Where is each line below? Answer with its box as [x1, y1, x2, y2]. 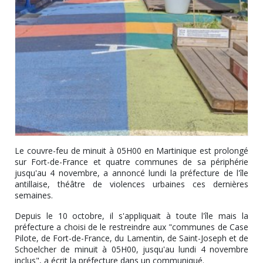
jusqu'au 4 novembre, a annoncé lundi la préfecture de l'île [15, 167, 248, 178]
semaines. [15, 189, 60, 201]
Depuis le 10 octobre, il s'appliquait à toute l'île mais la [15, 210, 248, 221]
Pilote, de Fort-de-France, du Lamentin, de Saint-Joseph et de [15, 232, 248, 244]
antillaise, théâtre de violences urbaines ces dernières [15, 178, 248, 190]
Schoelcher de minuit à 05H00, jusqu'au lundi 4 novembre [15, 243, 248, 255]
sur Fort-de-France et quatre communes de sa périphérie [15, 156, 248, 167]
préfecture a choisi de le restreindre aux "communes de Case [15, 221, 248, 232]
